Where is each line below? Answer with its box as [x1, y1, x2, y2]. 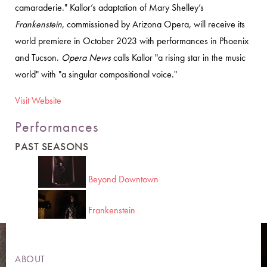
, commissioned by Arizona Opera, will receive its [62, 18, 245, 30]
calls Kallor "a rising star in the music [111, 51, 246, 64]
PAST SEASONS [15, 139, 88, 153]
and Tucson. [15, 51, 61, 64]
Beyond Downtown [88, 173, 159, 185]
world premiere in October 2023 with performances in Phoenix [15, 35, 249, 47]
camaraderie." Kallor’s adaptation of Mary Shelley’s [15, 1, 204, 14]
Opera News [61, 51, 111, 64]
